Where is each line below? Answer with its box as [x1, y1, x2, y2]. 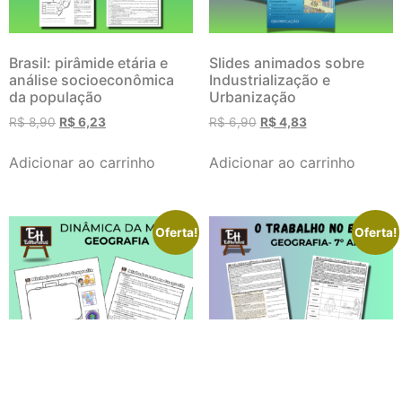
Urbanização [208, 88, 296, 107]
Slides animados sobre [208, 54, 364, 73]
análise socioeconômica [9, 71, 174, 90]
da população [9, 88, 102, 107]
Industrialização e [208, 71, 330, 90]
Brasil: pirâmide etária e [9, 54, 168, 73]
